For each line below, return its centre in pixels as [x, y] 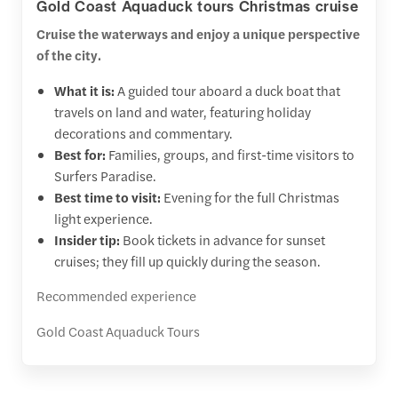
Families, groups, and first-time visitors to [231, 154]
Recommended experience [116, 295]
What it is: [86, 90]
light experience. [103, 218]
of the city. [69, 54]
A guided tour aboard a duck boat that [229, 90]
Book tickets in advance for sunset [224, 239]
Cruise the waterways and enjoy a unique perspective [198, 33]
